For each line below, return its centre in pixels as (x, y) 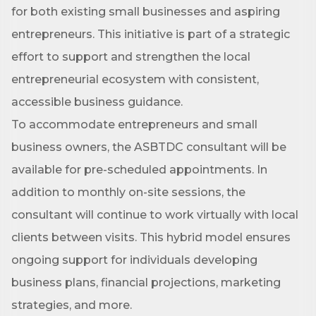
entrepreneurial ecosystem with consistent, (135, 79)
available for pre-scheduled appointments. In (139, 170)
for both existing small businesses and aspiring (146, 12)
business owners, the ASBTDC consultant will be (149, 147)
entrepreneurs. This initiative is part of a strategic (151, 34)
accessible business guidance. (98, 102)
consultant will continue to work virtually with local (155, 215)
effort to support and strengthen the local (131, 57)
